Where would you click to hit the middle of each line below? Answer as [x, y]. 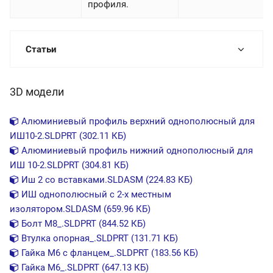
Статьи [41, 50]
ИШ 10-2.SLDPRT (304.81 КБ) [69, 165]
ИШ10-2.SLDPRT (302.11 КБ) [68, 136]
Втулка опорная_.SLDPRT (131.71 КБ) [98, 239]
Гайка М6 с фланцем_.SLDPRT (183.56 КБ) [108, 253]
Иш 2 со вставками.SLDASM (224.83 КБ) [106, 180]
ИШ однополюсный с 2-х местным [95, 195]
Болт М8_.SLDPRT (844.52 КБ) [82, 224]
